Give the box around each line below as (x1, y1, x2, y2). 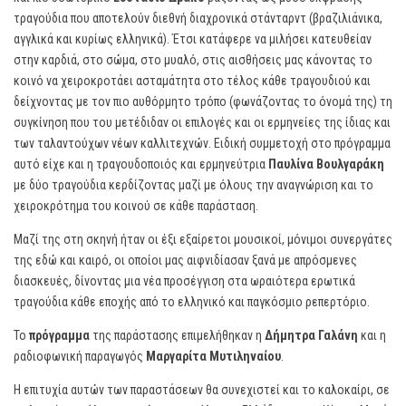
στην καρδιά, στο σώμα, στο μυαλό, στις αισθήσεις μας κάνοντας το (14, 53, 372, 67)
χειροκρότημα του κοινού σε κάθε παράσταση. (14, 198, 258, 213)
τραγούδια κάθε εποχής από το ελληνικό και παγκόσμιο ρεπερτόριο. (14, 295, 370, 309)
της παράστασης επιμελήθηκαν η (90, 328, 265, 343)
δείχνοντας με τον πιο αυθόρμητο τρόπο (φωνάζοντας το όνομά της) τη (14, 94, 392, 109)
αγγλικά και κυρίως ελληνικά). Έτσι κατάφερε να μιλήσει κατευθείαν (14, 32, 372, 46)
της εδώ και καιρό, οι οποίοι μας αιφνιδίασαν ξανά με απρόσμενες (14, 253, 357, 267)
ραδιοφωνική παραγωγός (14, 349, 146, 363)
